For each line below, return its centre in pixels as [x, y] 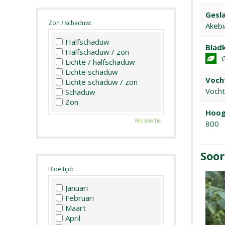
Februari [80, 198]
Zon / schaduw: [70, 23]
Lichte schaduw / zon [101, 82]
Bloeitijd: [61, 169]
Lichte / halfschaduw [100, 62]
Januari [77, 188]
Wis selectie [147, 121]
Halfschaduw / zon [97, 52]
